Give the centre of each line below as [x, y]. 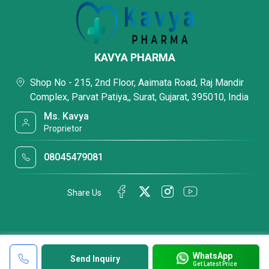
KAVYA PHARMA [134, 57]
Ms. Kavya [67, 116]
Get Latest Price [215, 264]
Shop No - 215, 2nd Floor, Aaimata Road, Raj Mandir [137, 83]
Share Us [84, 192]
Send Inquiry [95, 259]
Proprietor [63, 128]
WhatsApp [212, 255]
